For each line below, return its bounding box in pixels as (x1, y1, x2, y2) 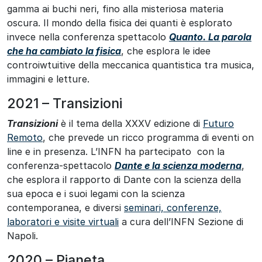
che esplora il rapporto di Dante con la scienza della (7, 174, 241, 186)
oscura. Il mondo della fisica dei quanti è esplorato (7, 17, 232, 29)
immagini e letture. (7, 73, 89, 85)
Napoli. (7, 230, 38, 242)
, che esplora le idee (121, 45, 211, 57)
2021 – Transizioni (7, 95, 122, 112)
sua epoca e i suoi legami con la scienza (7, 188, 185, 200)
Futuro (203, 118, 234, 130)
